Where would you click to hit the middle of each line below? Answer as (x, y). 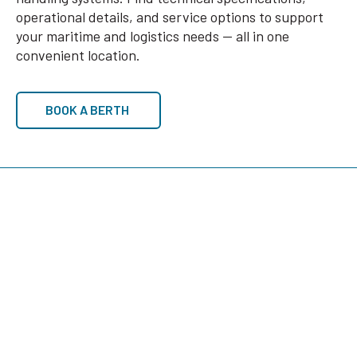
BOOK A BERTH (87, 110)
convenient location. (78, 55)
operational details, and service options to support (170, 16)
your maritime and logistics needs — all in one (153, 35)
